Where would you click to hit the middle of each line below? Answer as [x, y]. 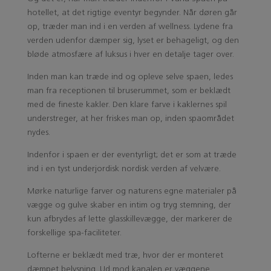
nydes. [38, 132]
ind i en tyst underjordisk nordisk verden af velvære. [124, 169]
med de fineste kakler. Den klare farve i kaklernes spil [127, 105]
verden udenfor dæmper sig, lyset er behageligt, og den [133, 41]
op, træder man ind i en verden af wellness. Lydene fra [130, 27]
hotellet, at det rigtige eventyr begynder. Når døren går [132, 13]
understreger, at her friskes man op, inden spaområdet [130, 119]
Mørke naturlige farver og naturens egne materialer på [132, 191]
